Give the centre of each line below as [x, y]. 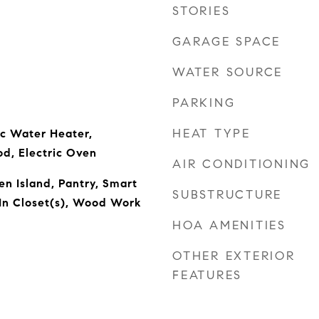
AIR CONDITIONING [241, 164]
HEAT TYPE [211, 134]
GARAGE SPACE [226, 42]
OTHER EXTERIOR [234, 256]
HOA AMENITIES [229, 225]
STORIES [202, 11]
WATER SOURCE [228, 72]
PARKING [204, 103]
